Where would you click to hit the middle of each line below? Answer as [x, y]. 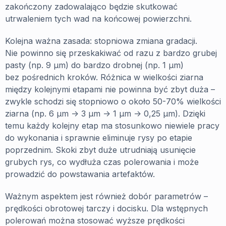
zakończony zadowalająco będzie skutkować [91, 6]
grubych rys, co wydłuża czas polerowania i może [102, 162]
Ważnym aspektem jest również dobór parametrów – [106, 196]
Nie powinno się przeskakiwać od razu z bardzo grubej [111, 53]
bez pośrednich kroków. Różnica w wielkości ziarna [104, 77]
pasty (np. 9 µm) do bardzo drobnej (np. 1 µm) [94, 65]
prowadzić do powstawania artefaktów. [80, 174]
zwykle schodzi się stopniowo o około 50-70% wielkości [113, 101]
